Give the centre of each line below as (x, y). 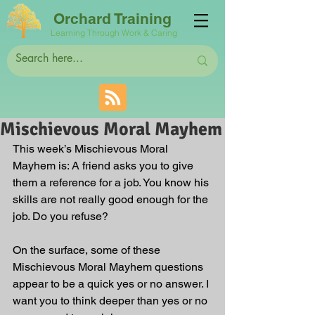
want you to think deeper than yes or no (111, 301)
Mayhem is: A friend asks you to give (104, 166)
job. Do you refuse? (62, 216)
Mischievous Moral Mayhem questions (109, 267)
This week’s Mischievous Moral (92, 149)
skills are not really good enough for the (112, 199)
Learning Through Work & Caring (115, 33)
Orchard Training (112, 19)
